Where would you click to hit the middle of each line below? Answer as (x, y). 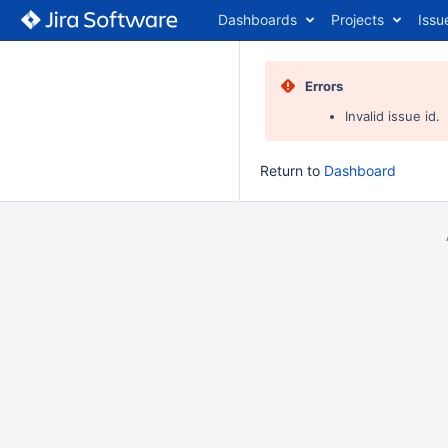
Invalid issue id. (392, 116)
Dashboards (257, 19)
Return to (292, 170)
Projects (357, 19)
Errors (324, 86)
